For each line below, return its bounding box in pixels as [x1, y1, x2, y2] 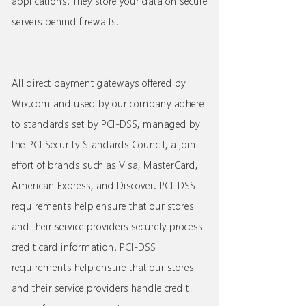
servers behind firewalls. [12, 16, 124, 27]
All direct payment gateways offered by [12, 78, 186, 88]
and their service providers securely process [12, 221, 203, 232]
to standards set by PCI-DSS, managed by [12, 119, 200, 129]
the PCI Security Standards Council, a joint [12, 139, 199, 150]
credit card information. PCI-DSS [12, 242, 156, 252]
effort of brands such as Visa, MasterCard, [12, 160, 198, 170]
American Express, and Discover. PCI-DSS [12, 180, 195, 191]
